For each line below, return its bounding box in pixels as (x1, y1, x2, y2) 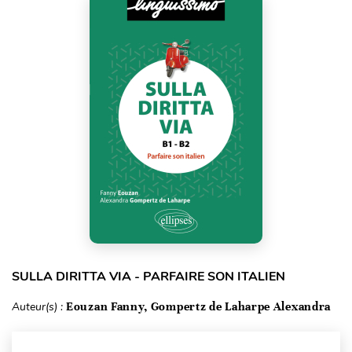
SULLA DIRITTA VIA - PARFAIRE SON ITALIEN (12, 267, 285, 285)
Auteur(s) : (12, 299, 66, 314)
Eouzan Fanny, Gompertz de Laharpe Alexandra (66, 299, 332, 313)
